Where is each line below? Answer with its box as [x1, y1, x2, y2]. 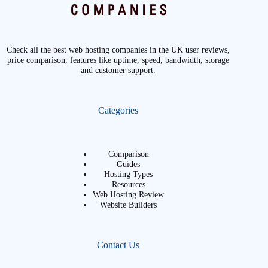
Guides [117, 159, 141, 169]
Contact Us [96, 239, 139, 250]
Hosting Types [104, 169, 153, 179]
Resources [111, 179, 145, 189]
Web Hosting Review [93, 189, 165, 199]
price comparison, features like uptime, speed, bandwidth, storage [7, 54, 229, 65]
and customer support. [80, 65, 156, 75]
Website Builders [100, 199, 157, 209]
